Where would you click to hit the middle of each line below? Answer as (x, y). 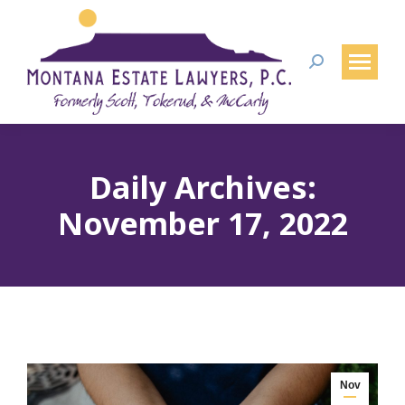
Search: (333, 66)
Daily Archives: (202, 187)
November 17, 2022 (202, 223)
